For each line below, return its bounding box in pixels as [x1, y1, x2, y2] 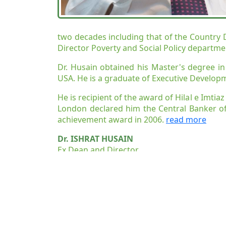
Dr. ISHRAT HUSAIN [58, 133, 133, 144]
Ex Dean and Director [58, 144, 139, 155]
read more [166, 114, 206, 125]
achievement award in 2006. [58, 114, 166, 125]
